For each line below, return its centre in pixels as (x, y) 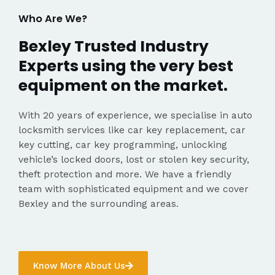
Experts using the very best (126, 66)
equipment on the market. (123, 86)
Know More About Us (79, 265)
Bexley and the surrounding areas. (99, 204)
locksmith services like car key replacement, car (132, 130)
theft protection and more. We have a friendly (125, 175)
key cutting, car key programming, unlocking (123, 145)
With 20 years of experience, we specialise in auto (135, 116)
